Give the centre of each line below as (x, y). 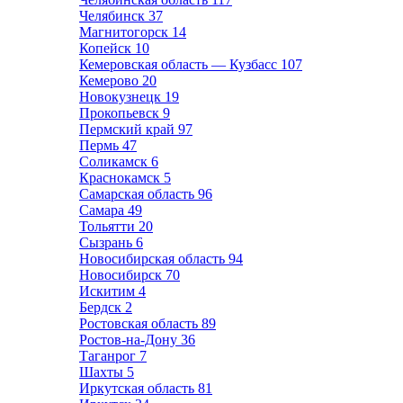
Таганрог (109, 356)
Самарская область (139, 194)
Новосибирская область (154, 259)
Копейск (107, 48)
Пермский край (129, 129)
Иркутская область (139, 388)
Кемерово (111, 81)
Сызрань (107, 242)
